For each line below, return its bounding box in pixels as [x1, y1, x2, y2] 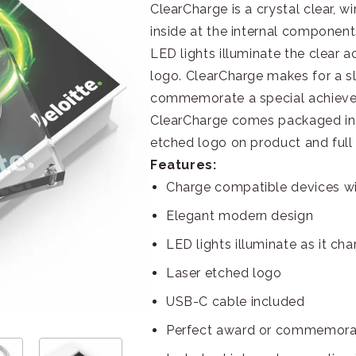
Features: [149, 157, 217, 172]
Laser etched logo [165, 265, 282, 281]
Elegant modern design [165, 208, 314, 223]
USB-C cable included [165, 294, 305, 309]
